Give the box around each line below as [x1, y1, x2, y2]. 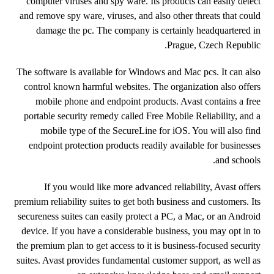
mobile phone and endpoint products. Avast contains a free [35, 96, 261, 106]
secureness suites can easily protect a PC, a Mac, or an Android [17, 211, 261, 221]
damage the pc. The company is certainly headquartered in [35, 25, 261, 35]
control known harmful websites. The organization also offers [23, 81, 261, 92]
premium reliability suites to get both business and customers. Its [13, 196, 261, 207]
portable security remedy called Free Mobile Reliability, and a [23, 111, 261, 121]
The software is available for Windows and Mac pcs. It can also [16, 67, 261, 77]
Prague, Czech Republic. [166, 40, 261, 50]
